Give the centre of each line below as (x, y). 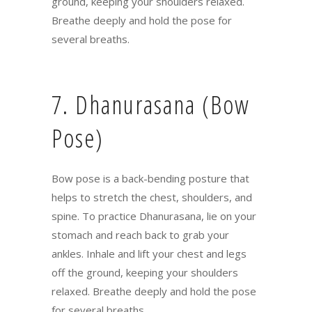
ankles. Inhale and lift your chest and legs (149, 253)
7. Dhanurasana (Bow (151, 104)
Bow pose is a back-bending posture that (150, 178)
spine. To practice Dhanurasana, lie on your (154, 216)
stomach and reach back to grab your (140, 234)
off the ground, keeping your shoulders (145, 272)
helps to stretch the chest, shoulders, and (152, 197)
